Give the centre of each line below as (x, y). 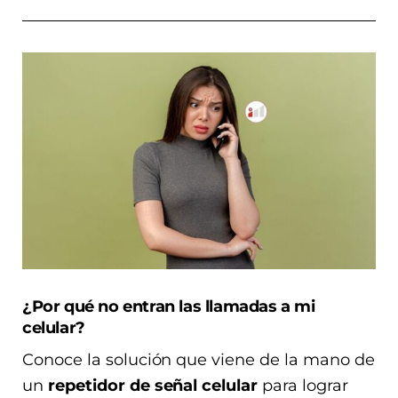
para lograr (303, 385)
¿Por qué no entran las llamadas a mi (169, 306)
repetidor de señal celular (153, 385)
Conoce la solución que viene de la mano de (199, 359)
